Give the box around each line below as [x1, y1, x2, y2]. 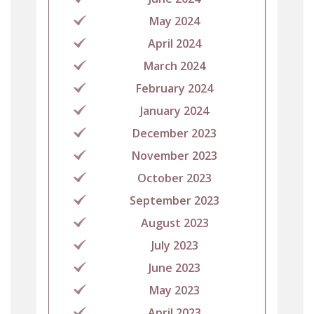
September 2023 [130, 192, 219, 208]
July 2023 [151, 237, 198, 253]
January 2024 [140, 102, 209, 118]
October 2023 [137, 170, 212, 186]
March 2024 [144, 57, 205, 74]
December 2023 [132, 125, 217, 141]
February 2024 [136, 80, 213, 96]
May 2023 [149, 282, 200, 298]
